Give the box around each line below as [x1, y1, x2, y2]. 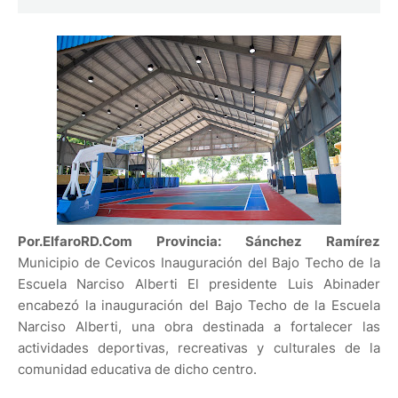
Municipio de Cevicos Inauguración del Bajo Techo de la [18, 254, 380, 272]
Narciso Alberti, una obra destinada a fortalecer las [18, 318, 380, 336]
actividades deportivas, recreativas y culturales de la [18, 339, 380, 357]
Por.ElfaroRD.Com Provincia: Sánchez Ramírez [18, 233, 380, 251]
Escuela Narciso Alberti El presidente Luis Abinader [18, 275, 380, 293]
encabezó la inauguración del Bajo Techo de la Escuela [18, 297, 380, 314]
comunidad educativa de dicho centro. [18, 361, 257, 378]
